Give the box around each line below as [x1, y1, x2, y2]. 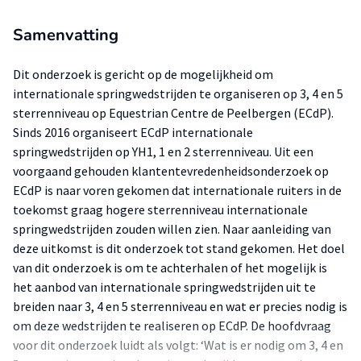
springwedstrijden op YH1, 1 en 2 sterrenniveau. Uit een [13, 143, 313, 160]
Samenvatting [13, 24, 118, 46]
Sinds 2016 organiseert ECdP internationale [13, 124, 253, 140]
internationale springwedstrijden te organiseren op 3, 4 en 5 [13, 85, 343, 102]
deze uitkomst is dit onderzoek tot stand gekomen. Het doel [13, 240, 345, 256]
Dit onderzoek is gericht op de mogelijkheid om [13, 66, 273, 82]
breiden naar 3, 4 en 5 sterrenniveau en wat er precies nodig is [13, 298, 347, 314]
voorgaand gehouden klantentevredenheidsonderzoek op [13, 163, 329, 179]
